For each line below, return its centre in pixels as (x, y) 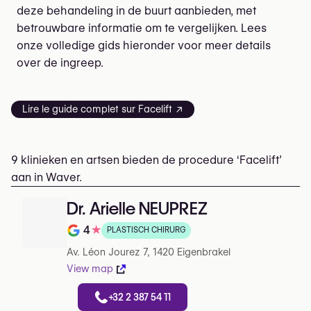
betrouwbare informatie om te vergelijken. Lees (142, 28)
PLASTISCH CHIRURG (146, 230)
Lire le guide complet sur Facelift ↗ (103, 109)
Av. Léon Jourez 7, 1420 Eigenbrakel (149, 252)
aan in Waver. (47, 177)
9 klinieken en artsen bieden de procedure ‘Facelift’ (146, 160)
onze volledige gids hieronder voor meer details (144, 45)
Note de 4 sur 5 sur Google (135, 239)
